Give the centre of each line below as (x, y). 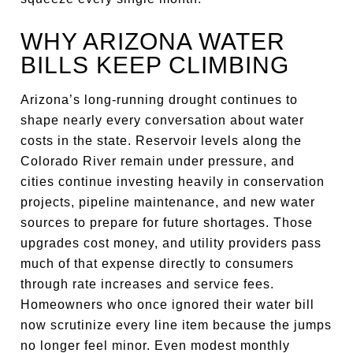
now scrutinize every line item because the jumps (176, 325)
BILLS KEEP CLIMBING (155, 65)
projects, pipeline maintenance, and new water (168, 202)
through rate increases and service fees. (148, 284)
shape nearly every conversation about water (163, 120)
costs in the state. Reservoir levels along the (162, 141)
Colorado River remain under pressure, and (158, 161)
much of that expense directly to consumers (158, 264)
